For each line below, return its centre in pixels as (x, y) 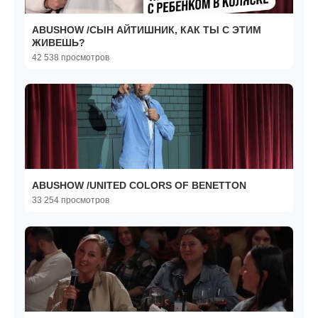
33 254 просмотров (71, 201)
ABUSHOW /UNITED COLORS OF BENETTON (139, 186)
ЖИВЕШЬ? (59, 43)
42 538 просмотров (71, 58)
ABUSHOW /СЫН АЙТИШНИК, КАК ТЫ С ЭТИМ (147, 30)
